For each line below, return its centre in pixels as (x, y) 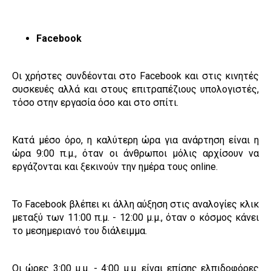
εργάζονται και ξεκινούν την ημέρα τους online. (115, 167)
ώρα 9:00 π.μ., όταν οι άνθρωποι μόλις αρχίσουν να (135, 154)
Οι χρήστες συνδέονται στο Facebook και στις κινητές (135, 76)
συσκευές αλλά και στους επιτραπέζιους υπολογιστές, (135, 90)
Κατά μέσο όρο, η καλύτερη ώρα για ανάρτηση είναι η (135, 140)
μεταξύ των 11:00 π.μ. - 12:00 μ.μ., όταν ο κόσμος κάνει (135, 218)
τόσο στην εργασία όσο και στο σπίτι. (95, 103)
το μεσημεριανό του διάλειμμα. (80, 231)
